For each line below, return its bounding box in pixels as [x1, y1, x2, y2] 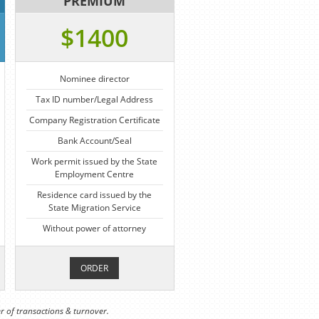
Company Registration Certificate [28, 114, 160, 126]
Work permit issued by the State [31, 155, 158, 167]
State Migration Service [48, 202, 141, 214]
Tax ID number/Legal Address [36, 93, 154, 105]
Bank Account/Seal [57, 135, 132, 147]
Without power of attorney [43, 222, 147, 234]
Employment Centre [55, 168, 135, 180]
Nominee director [59, 73, 130, 85]
